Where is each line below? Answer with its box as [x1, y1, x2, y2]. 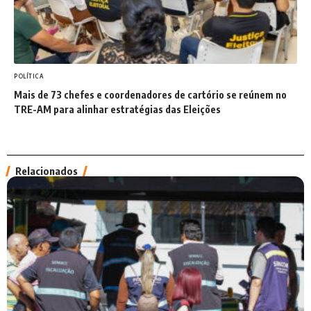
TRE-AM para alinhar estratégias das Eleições [14, 103, 221, 115]
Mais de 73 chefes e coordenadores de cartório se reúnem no [14, 88, 287, 101]
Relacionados [15, 164, 78, 177]
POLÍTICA [14, 72, 44, 80]
